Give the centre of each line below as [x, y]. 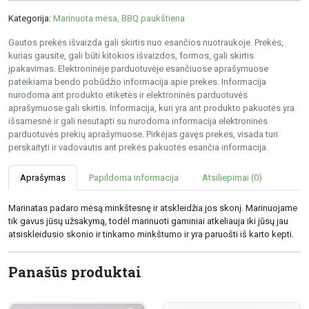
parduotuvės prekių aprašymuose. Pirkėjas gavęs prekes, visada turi [143, 134]
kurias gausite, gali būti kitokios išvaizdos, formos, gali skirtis [131, 55]
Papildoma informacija [134, 177]
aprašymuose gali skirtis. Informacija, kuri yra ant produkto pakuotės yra [151, 108]
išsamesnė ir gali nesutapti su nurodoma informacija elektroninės [138, 121]
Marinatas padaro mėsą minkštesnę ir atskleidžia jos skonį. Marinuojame [153, 208]
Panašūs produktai [75, 271]
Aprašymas [43, 177]
